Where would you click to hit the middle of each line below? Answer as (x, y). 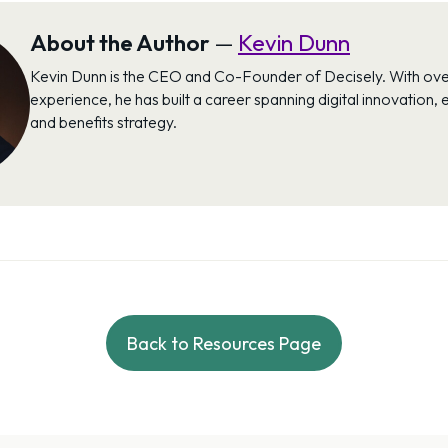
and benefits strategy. (103, 122)
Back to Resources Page (224, 343)
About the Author (122, 43)
